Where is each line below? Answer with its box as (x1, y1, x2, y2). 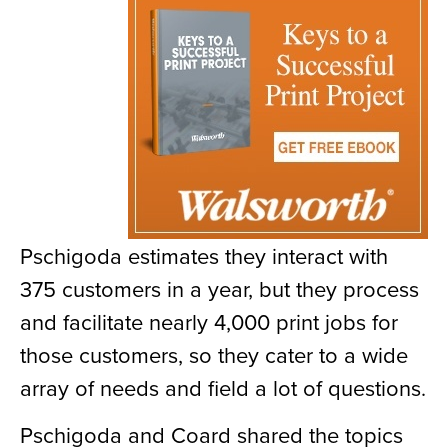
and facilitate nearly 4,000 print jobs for (20, 305, 398, 337)
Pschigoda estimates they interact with (20, 239, 388, 271)
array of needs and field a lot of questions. (20, 371, 426, 403)
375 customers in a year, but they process (20, 272, 419, 304)
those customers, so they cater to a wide (20, 338, 408, 370)
